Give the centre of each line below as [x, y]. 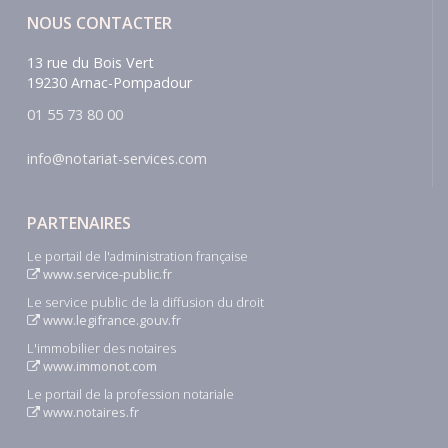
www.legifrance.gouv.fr [110, 320]
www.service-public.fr [106, 274]
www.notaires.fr [89, 412]
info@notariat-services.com [117, 159]
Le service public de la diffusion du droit [145, 302]
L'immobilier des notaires [101, 348]
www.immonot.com [98, 366]
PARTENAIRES [79, 223]
